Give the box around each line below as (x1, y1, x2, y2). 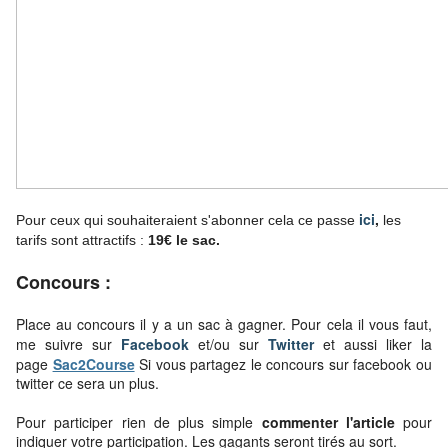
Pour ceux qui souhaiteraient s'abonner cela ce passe (16, 212, 359, 229)
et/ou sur (198, 334, 268, 355)
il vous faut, (352, 314, 433, 335)
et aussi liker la (314, 334, 432, 355)
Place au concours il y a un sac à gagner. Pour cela (16, 314, 353, 335)
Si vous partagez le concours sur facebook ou (134, 354, 433, 375)
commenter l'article (253, 412, 395, 433)
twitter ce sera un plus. (16, 373, 159, 394)
